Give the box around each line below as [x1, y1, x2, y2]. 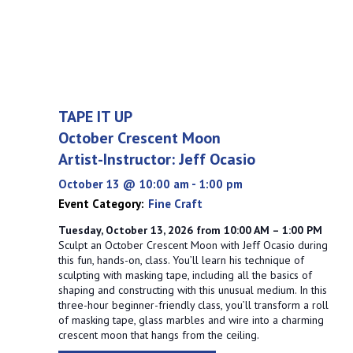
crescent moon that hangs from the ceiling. [58, 328, 259, 342]
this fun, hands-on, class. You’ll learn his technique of [58, 253, 304, 267]
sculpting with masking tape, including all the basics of [58, 268, 312, 282]
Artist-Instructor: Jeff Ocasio [58, 149, 255, 169]
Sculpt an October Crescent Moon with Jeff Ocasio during [58, 238, 328, 252]
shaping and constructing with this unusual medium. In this [58, 283, 327, 297]
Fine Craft [147, 196, 203, 211]
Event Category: [58, 196, 144, 211]
